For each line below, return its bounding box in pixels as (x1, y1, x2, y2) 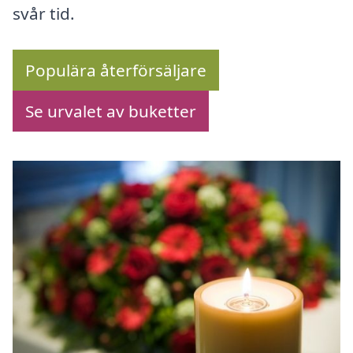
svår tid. (13, 2, 75, 25)
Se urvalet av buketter (25, 100, 196, 123)
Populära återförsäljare (25, 59, 206, 82)
